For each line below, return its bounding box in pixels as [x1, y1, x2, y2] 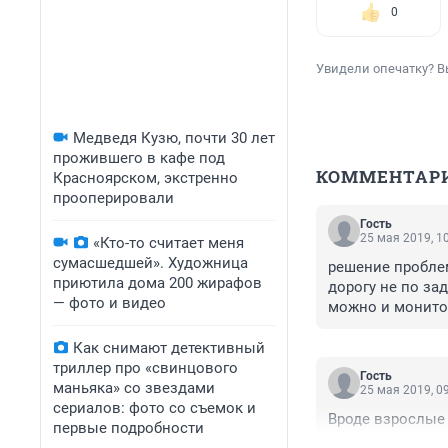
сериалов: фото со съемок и [53, 399, 256, 417]
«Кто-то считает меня [93, 234, 244, 252]
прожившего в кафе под [53, 149, 225, 167]
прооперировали [53, 189, 174, 207]
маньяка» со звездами [53, 379, 215, 397]
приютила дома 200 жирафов [53, 274, 262, 292]
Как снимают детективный [73, 339, 265, 357]
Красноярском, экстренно [53, 169, 238, 187]
